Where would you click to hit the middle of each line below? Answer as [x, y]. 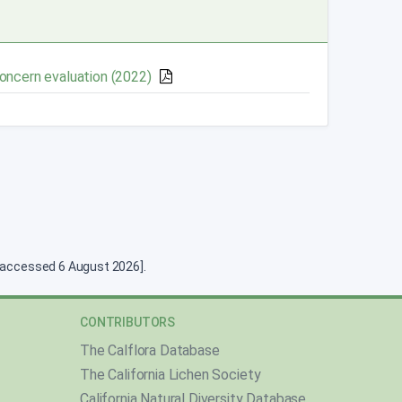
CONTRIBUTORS [128, 323]
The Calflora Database [150, 351]
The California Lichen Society [170, 375]
